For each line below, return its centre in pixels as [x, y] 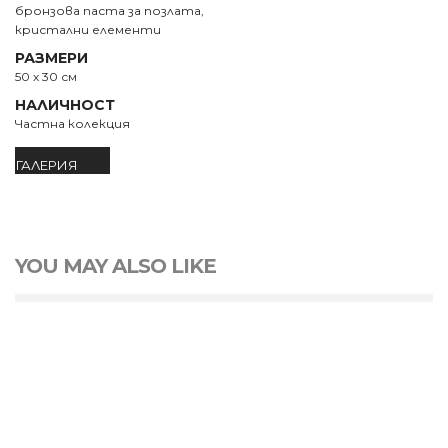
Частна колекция [72, 123]
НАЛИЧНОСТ [65, 105]
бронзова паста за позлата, [109, 10]
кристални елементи [88, 29]
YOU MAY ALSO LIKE [115, 266]
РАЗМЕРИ [51, 58]
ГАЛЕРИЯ [47, 165]
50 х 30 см [46, 76]
